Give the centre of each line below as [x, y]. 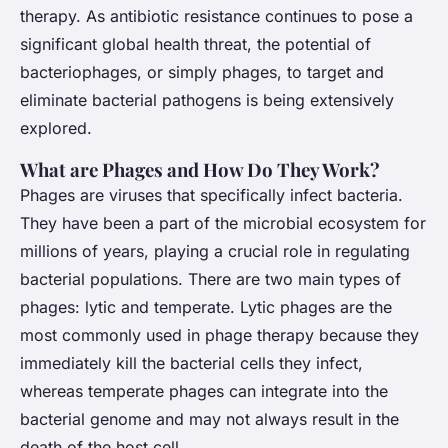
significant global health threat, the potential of [195, 44]
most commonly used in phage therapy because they [219, 335]
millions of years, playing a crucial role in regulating [215, 251]
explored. [56, 128]
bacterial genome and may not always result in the [209, 419]
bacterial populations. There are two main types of [210, 279]
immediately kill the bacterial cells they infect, [191, 363]
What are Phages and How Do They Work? [200, 170]
